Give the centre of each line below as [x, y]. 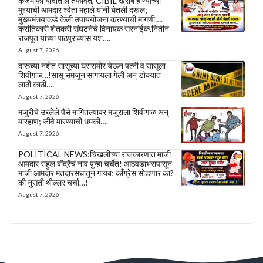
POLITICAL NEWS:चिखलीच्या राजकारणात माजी [95, 154]
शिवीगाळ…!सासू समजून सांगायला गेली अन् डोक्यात [90, 75]
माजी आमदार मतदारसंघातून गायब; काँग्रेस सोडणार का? [96, 173]
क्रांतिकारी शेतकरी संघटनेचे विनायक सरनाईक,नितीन [94, 28]
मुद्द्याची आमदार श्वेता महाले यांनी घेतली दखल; [83, 9]
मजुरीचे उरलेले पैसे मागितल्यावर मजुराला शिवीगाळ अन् [93, 112]
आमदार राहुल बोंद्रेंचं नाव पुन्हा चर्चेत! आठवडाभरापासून [95, 164]
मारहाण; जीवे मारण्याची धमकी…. [63, 121]
